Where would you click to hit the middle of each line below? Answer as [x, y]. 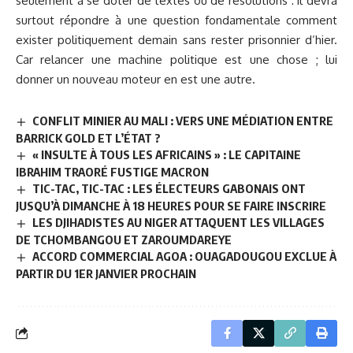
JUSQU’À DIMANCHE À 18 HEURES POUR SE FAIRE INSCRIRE [171, 206]
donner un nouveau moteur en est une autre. [136, 80]
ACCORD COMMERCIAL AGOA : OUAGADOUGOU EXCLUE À [185, 256]
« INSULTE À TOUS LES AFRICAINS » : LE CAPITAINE [167, 155]
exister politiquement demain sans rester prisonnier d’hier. [176, 40]
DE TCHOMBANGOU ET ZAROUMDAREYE [124, 240]
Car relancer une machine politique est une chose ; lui [176, 60]
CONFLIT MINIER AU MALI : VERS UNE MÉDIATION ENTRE [183, 121]
